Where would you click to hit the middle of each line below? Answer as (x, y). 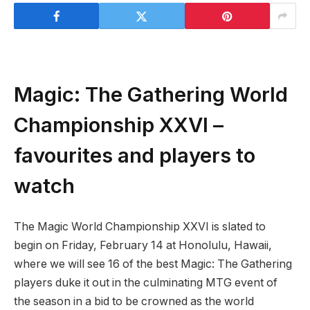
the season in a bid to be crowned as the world (134, 302)
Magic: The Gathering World (151, 94)
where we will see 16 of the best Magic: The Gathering (153, 264)
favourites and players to (135, 155)
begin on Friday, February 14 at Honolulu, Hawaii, (143, 246)
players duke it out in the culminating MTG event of (146, 283)
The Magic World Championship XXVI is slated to (140, 227)
